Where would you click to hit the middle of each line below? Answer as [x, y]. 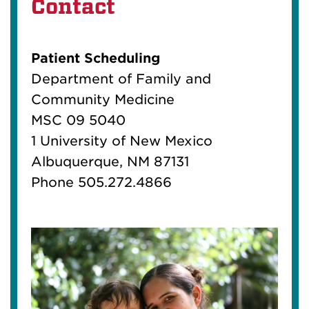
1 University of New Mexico [122, 141]
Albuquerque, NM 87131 [110, 161]
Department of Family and [121, 79]
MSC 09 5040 [78, 120]
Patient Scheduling [96, 58]
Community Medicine [103, 99]
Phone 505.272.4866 [101, 182]
